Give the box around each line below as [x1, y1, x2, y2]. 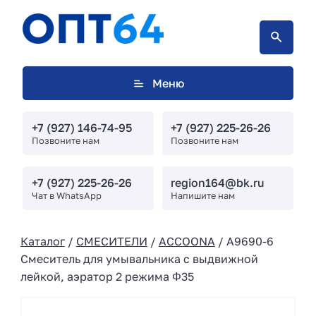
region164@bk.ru [171, 175, 265, 190]
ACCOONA [158, 233, 215, 248]
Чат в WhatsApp [31, 189, 102, 201]
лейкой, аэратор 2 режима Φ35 [20, 269, 194, 284]
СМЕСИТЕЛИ [75, 233, 147, 248]
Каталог [20, 233, 65, 248]
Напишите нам [171, 189, 236, 201]
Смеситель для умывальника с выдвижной [20, 251, 258, 266]
